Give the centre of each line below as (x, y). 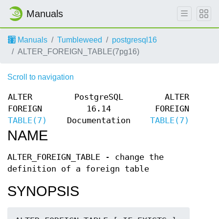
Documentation (99, 120)
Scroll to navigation (41, 77)
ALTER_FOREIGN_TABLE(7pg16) (78, 52)
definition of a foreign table (78, 169)
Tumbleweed (80, 40)
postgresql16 (134, 40)
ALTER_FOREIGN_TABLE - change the (86, 157)
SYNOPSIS (43, 191)
